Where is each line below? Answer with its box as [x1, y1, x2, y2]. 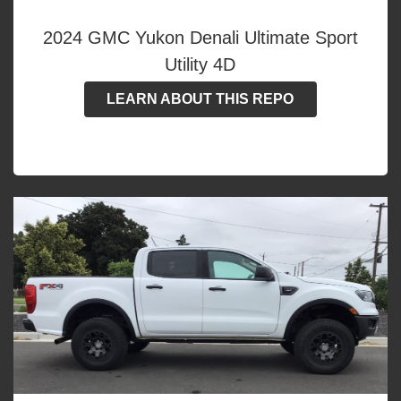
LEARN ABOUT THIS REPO [107, 90, 294, 107]
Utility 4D [165, 54, 236, 74]
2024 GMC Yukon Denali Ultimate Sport [42, 27, 358, 47]
